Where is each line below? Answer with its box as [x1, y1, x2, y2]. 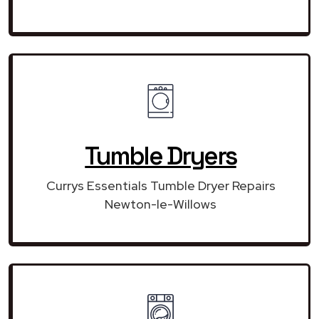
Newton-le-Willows [105, 195, 216, 212]
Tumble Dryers [85, 140, 236, 172]
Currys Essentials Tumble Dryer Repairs [46, 177, 276, 194]
